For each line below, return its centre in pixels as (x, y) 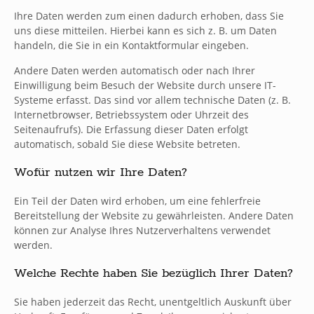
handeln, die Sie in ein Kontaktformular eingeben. (131, 45)
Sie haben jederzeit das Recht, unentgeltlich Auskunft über (153, 302)
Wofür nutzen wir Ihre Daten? (101, 172)
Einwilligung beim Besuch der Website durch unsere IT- (145, 85)
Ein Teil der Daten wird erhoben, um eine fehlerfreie (137, 201)
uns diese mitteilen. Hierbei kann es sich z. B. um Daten (145, 30)
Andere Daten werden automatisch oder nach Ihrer (135, 70)
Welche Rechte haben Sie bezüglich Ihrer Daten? (153, 273)
